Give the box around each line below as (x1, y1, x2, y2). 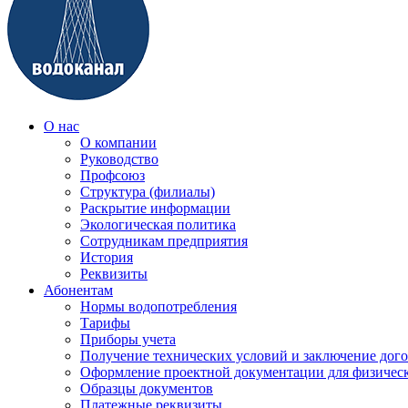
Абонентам (44, 281, 113, 298)
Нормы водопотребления (80, 298, 237, 314)
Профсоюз (80, 167, 145, 183)
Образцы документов (80, 380, 213, 396)
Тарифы (80, 314, 130, 331)
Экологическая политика (80, 216, 236, 232)
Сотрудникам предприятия (80, 232, 248, 249)
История (80, 249, 133, 265)
